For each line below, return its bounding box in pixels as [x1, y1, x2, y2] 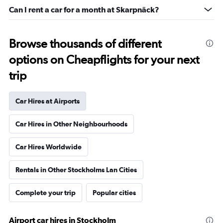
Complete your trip [15, 189, 76, 197]
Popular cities [93, 189, 136, 197]
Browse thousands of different [9, 36, 161, 51]
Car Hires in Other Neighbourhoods [15, 120, 127, 128]
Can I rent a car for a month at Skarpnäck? [9, 5, 159, 14]
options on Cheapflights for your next [9, 52, 199, 67]
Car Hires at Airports [15, 97, 80, 105]
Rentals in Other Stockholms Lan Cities [15, 166, 137, 174]
